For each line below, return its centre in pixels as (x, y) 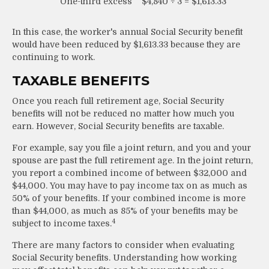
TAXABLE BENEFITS (81, 80)
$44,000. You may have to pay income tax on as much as (130, 185)
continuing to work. (53, 57)
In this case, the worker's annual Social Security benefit (127, 32)
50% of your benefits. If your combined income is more (129, 198)
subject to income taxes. (62, 223)
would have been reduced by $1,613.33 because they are (126, 44)
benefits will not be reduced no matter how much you (123, 113)
